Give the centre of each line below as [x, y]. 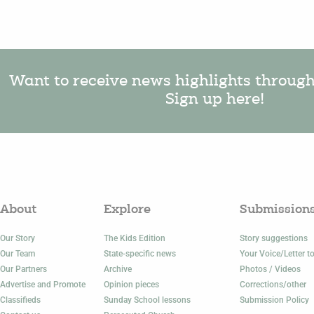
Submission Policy [274, 300]
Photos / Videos [270, 269]
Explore [128, 210]
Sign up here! [215, 100]
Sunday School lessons [148, 300]
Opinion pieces [132, 284]
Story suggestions [273, 238]
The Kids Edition [135, 238]
